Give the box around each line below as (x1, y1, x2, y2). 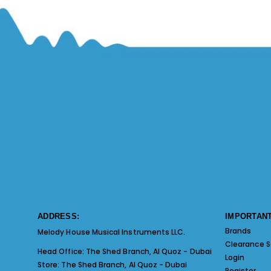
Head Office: (38, 246, 86, 256)
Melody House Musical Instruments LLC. (38, 226, 186, 237)
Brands (225, 226, 252, 237)
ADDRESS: (38, 211, 80, 221)
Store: (38, 259, 62, 270)
